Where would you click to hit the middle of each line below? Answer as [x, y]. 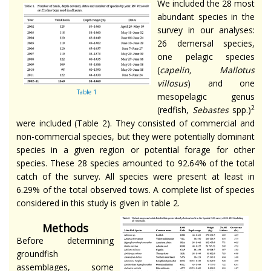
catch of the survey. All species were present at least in [135, 176]
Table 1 [87, 92]
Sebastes [211, 109]
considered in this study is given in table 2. [98, 203]
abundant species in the [206, 16]
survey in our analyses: [206, 30]
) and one [221, 83]
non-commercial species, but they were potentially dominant [135, 136]
